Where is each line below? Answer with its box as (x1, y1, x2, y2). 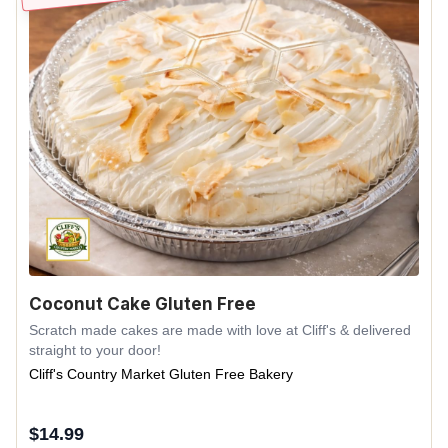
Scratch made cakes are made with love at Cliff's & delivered (29, 322, 411, 338)
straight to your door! (29, 342, 161, 358)
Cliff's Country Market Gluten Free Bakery (29, 366, 293, 382)
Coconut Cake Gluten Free (29, 294, 256, 314)
